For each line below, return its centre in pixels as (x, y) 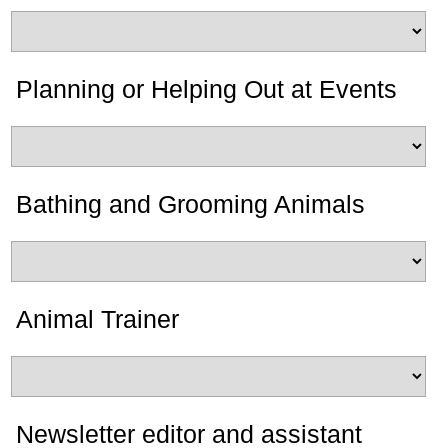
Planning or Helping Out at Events (206, 89)
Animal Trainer (97, 319)
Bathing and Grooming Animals (190, 204)
